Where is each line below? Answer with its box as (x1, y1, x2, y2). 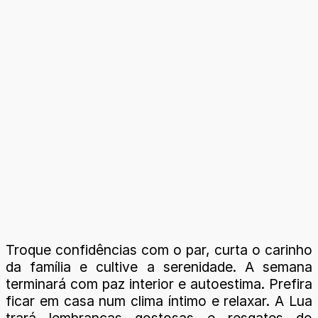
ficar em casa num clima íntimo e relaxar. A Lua (6, 292, 312, 309)
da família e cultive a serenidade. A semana (6, 258, 312, 275)
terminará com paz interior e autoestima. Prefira (6, 275, 312, 292)
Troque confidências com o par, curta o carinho (6, 241, 312, 258)
